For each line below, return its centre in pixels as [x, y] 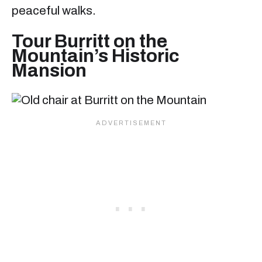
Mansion [49, 70]
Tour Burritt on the [89, 41]
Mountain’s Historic [96, 56]
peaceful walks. [54, 11]
